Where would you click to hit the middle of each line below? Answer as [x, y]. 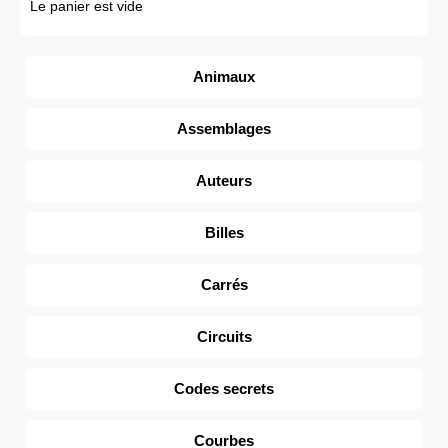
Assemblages [224, 128]
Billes [224, 232]
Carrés [224, 284]
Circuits [224, 336]
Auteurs [224, 180]
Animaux [224, 76]
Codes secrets [224, 388]
